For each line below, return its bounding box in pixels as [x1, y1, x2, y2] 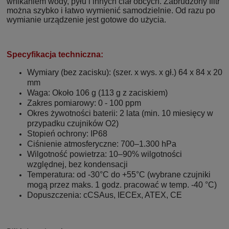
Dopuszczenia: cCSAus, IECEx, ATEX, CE [27, 190, 182, 199]
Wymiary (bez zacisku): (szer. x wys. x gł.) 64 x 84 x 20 [27, 67, 222, 77]
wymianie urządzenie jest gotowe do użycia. [7, 15, 166, 24]
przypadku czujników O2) [27, 119, 119, 128]
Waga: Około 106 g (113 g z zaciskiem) [27, 88, 168, 97]
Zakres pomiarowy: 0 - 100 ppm [27, 98, 141, 107]
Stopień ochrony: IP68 [27, 129, 107, 138]
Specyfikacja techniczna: [7, 50, 103, 59]
